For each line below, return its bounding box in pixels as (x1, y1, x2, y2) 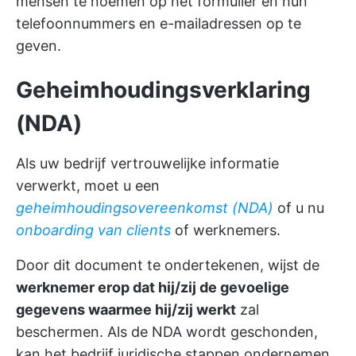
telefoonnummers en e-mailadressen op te (16, 15, 301, 32)
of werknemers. (171, 222, 281, 238)
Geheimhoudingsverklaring (16, 76, 311, 103)
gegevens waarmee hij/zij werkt (16, 301, 236, 318)
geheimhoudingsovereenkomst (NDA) (16, 199, 273, 216)
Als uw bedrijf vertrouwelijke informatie (16, 155, 279, 172)
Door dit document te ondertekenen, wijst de (16, 257, 319, 273)
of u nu (273, 199, 324, 216)
